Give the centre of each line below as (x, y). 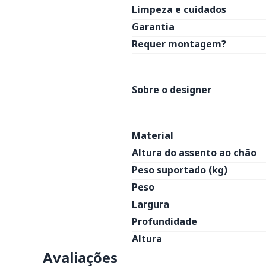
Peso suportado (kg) (180, 170)
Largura (151, 204)
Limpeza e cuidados (179, 9)
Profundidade (164, 221)
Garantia (153, 27)
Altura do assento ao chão (194, 153)
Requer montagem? (179, 44)
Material (153, 135)
